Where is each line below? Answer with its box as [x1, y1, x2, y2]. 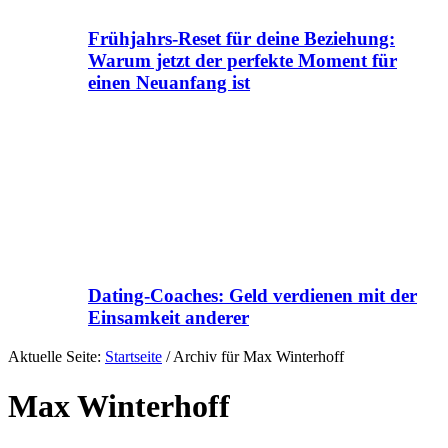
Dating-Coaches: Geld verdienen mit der [88, 285, 417, 307]
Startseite [105, 348, 162, 366]
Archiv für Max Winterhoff [170, 348, 344, 366]
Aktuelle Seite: [8, 348, 105, 366]
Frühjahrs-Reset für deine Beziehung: [88, 27, 395, 49]
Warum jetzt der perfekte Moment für [88, 49, 397, 71]
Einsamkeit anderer [88, 307, 249, 329]
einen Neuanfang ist [88, 71, 250, 93]
